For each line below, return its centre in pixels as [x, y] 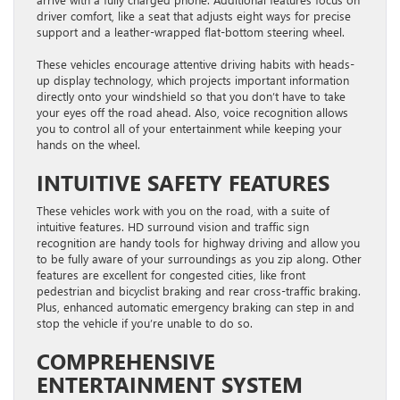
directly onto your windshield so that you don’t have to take [191, 96]
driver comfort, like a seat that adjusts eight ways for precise [194, 15]
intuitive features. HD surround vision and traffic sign [173, 226]
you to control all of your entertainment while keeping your [189, 128]
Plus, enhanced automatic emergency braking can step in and [196, 306]
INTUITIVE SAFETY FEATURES [183, 182]
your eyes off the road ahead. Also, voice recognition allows [192, 112]
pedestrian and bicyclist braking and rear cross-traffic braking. [199, 290]
